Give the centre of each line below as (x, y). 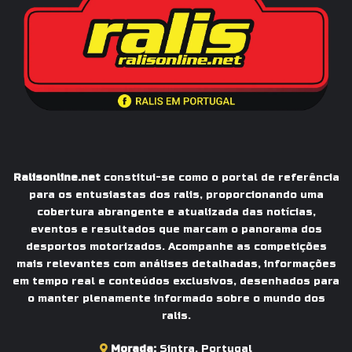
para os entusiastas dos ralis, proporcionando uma (176, 194)
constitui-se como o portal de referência (220, 177)
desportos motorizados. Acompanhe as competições (176, 246)
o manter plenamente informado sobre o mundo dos (176, 298)
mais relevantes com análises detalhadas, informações (176, 264)
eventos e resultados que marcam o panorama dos (176, 229)
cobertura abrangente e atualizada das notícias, (176, 212)
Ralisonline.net (57, 177)
